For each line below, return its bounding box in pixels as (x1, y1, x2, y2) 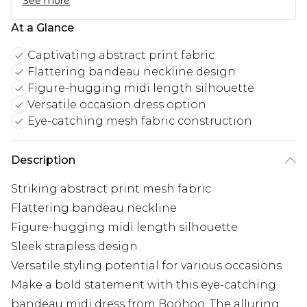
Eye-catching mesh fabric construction (27, 114, 252, 128)
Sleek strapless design (11, 240, 138, 254)
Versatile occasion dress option (27, 98, 206, 112)
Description (11, 153, 75, 167)
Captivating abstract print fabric (27, 49, 214, 62)
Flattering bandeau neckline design (27, 65, 236, 79)
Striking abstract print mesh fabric (11, 182, 211, 196)
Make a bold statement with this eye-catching (11, 278, 276, 292)
